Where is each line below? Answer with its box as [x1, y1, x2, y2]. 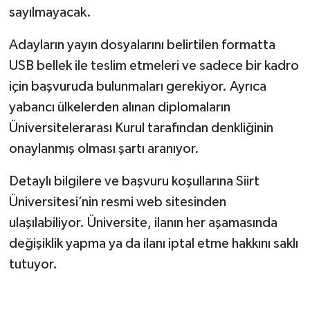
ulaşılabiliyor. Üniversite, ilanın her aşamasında [8, 215, 277, 230]
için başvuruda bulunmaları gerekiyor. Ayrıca [8, 79, 266, 93]
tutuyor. [8, 257, 57, 271]
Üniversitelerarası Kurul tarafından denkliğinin [8, 120, 273, 135]
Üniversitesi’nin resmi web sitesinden [8, 194, 226, 209]
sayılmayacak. [8, 5, 91, 19]
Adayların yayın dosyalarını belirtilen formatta [8, 37, 275, 52]
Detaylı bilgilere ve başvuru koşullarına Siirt [8, 174, 259, 188]
